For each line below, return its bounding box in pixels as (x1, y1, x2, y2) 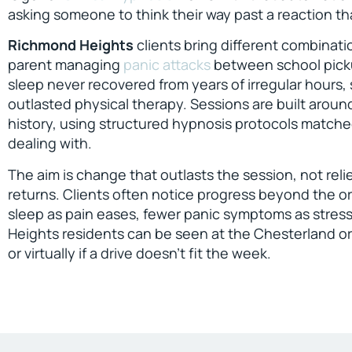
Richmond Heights (8, 35, 134, 55)
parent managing (8, 55, 123, 75)
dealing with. (8, 134, 92, 153)
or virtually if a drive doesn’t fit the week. (8, 243, 271, 262)
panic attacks (123, 55, 211, 75)
